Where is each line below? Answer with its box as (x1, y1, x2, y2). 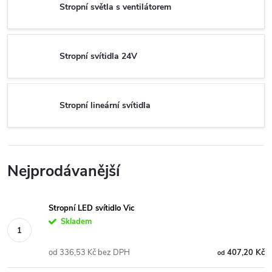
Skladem (61, 216, 92, 227)
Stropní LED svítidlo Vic (49, 203, 134, 214)
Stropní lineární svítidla (59, 99, 151, 111)
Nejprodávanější (7, 161, 120, 182)
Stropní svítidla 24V (59, 50, 137, 62)
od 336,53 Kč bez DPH (49, 247, 130, 258)
